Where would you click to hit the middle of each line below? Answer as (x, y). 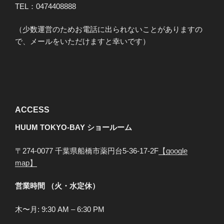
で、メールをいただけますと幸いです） (82, 41)
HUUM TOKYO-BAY (50, 127)
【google (173, 150)
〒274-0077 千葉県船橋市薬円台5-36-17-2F (87, 150)
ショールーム (109, 127)
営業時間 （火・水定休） (57, 186)
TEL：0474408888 (49, 6)
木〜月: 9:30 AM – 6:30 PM (60, 209)
